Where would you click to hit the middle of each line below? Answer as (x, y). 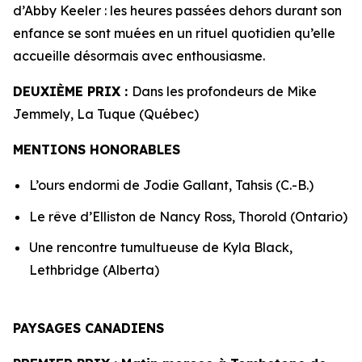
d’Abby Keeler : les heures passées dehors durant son (177, 11)
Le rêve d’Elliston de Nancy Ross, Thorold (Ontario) (188, 216)
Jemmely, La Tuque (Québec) (106, 114)
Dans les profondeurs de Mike (224, 91)
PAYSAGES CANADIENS (90, 328)
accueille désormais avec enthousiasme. (139, 56)
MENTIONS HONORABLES (99, 149)
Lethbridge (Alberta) (94, 270)
